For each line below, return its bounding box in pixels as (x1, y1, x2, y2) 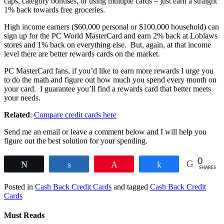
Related (4, 110, 30, 119)
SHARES (199, 165, 216, 170)
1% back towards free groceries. (4, 5, 105, 14)
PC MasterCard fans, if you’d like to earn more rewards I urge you (4, 66, 213, 75)
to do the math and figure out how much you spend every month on (4, 75, 216, 84)
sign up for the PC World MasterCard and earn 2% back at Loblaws (4, 31, 217, 40)
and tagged (111, 182, 150, 191)
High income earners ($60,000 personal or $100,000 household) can (4, 22, 219, 31)
